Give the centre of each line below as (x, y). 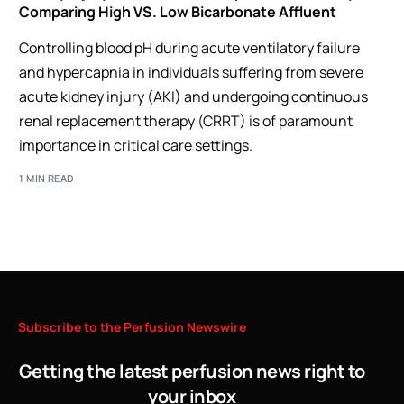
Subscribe (50, 326)
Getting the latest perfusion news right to (192, 371)
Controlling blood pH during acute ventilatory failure (190, 48)
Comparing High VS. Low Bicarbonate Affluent (178, 12)
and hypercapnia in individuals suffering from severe (192, 72)
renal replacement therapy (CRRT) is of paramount (186, 121)
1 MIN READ (47, 178)
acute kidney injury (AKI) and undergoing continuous (194, 96)
